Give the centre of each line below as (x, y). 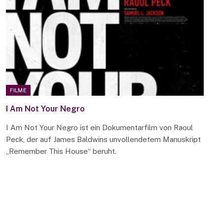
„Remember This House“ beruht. (61, 151)
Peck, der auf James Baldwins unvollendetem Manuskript (104, 140)
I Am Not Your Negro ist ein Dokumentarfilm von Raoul (100, 128)
